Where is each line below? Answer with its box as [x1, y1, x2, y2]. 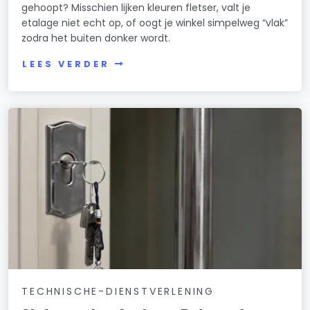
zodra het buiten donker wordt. [21, 30, 171, 45]
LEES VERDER [22, 57, 110, 70]
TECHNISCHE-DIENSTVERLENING [21, 284, 215, 298]
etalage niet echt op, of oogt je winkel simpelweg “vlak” [21, 15, 289, 30]
